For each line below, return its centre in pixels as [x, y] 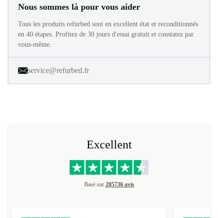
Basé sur [95, 185]
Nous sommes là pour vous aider [79, 7]
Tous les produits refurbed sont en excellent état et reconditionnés [108, 24]
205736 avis [120, 185]
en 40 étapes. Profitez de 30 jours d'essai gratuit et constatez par [106, 34]
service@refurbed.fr [58, 70]
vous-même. [35, 45]
